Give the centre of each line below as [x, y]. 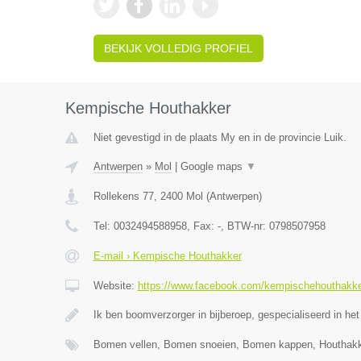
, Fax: [202, 226]
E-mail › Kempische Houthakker [167, 256]
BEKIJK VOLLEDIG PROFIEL [178, 48]
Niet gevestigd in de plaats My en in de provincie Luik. [220, 137]
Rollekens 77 [123, 196]
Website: [115, 286]
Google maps [213, 166]
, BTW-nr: [245, 226]
